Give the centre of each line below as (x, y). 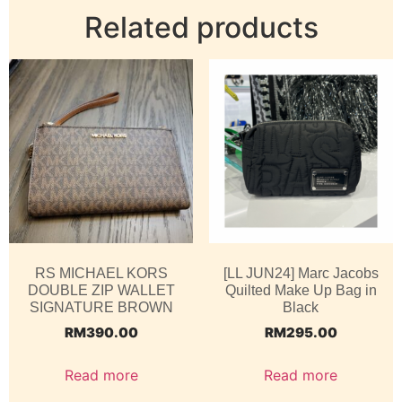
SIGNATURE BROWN (101, 308)
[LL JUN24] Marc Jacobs (301, 274)
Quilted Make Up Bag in (301, 291)
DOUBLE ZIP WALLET (101, 291)
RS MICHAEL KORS (101, 274)
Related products (201, 27)
